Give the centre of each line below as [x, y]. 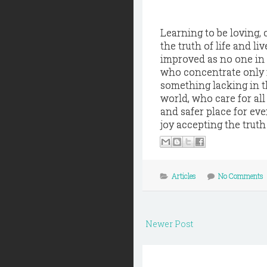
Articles [184, 176]
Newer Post [169, 224]
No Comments [241, 176]
